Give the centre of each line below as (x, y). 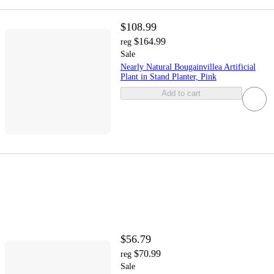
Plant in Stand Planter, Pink (168, 77)
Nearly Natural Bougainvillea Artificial (188, 67)
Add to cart (181, 94)
